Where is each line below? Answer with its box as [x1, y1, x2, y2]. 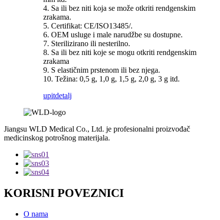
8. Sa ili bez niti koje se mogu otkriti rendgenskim [43, 48, 196, 57]
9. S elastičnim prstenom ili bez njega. [43, 66, 160, 75]
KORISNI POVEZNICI [4, 186, 124, 199]
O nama [24, 209, 48, 218]
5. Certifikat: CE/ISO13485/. [43, 22, 133, 30]
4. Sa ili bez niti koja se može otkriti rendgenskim [43, 4, 195, 13]
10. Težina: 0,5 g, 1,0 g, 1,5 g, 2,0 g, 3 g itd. [43, 75, 180, 83]
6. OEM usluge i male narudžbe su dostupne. [43, 30, 183, 39]
